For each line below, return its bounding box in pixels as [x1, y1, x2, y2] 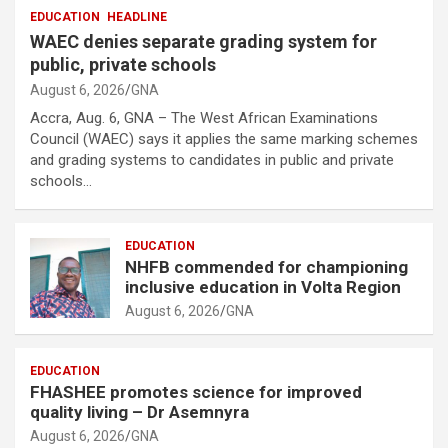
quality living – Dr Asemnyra [30, 401, 253, 422]
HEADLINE [107, 9, 167, 24]
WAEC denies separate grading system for [30, 30, 377, 52]
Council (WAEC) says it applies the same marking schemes [30, 129, 418, 148]
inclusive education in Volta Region [125, 276, 405, 297]
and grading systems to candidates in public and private [30, 150, 394, 169]
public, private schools [30, 53, 216, 75]
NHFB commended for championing [125, 256, 408, 277]
